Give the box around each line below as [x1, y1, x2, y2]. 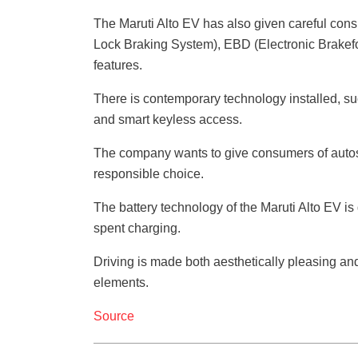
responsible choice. [93, 167, 204, 181]
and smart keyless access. [93, 113, 242, 127]
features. [93, 58, 142, 73]
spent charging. [93, 221, 181, 236]
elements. [93, 276, 149, 290]
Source [93, 309, 134, 324]
